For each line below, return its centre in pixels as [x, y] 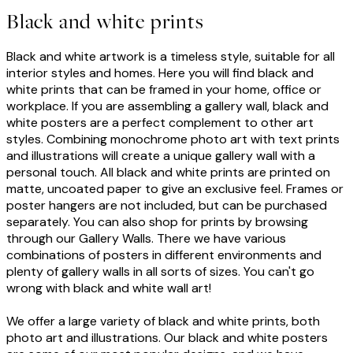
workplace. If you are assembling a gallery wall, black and [167, 106]
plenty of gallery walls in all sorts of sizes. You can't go [160, 272]
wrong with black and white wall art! [109, 288]
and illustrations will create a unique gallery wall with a [161, 156]
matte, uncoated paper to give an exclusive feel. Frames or [175, 189]
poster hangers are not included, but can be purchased [167, 206]
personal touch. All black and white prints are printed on [168, 173]
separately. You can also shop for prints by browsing [157, 222]
